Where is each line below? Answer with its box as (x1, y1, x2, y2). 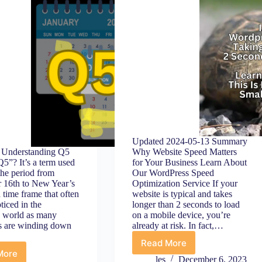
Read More (140, 237, 187, 249)
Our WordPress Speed (132, 168, 214, 178)
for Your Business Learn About (132, 157, 247, 167)
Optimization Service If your (132, 178, 237, 188)
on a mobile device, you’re (132, 210, 230, 220)
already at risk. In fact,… (132, 220, 223, 230)
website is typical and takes (132, 189, 232, 199)
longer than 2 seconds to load (132, 199, 240, 209)
